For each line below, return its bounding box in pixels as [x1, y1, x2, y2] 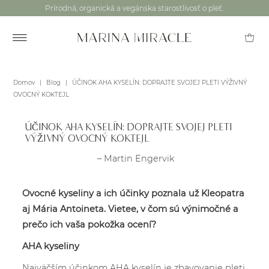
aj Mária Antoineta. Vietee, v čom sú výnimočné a [22, 204, 239, 214]
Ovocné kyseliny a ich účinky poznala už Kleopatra [22, 188, 245, 199]
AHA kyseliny [22, 241, 80, 252]
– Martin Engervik [97, 153, 175, 164]
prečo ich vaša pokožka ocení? [22, 219, 157, 230]
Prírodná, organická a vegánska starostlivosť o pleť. [45, 4, 224, 13]
